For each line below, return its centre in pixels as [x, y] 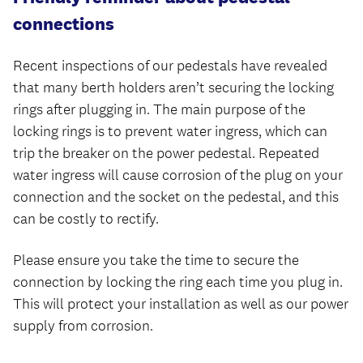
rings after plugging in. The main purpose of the [159, 109]
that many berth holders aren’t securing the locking [173, 88]
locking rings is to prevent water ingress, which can [170, 131]
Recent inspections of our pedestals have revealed [170, 66]
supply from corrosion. [83, 326]
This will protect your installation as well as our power [181, 304]
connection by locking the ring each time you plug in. [178, 282]
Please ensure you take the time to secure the [156, 260]
